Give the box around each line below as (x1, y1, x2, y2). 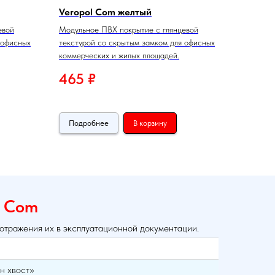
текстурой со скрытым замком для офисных (59, 37, 215, 48)
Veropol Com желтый (59, 6, 152, 18)
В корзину (133, 118, 167, 128)
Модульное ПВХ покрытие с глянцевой (59, 25, 198, 35)
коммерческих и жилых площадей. (59, 50, 179, 61)
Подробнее (69, 118, 109, 128)
